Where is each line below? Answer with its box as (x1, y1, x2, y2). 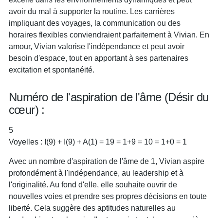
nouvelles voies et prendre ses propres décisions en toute (9, 192, 207, 200)
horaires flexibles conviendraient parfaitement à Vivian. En (9, 30, 209, 39)
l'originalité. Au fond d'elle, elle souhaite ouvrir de (9, 180, 177, 189)
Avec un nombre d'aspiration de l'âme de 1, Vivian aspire (9, 157, 204, 165)
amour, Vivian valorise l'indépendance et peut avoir (9, 42, 184, 51)
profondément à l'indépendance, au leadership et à (9, 168, 183, 177)
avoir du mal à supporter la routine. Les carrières (9, 7, 175, 16)
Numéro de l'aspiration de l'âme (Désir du (9, 91, 209, 104)
